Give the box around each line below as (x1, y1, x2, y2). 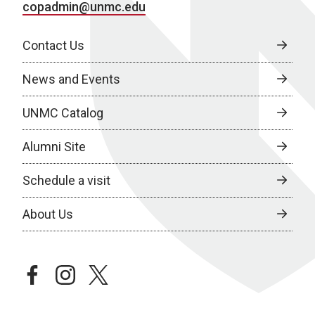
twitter (89, 265, 128, 281)
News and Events (22, 71, 120, 86)
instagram (56, 265, 114, 281)
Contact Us (22, 37, 84, 53)
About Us (22, 206, 73, 221)
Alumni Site (22, 139, 86, 154)
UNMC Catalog (22, 105, 103, 120)
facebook (22, 265, 77, 281)
